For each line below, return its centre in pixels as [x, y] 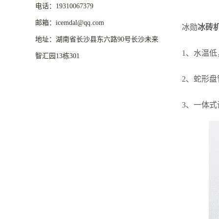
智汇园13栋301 [57, 56]
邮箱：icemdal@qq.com [70, 23]
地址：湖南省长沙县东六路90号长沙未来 [97, 40]
